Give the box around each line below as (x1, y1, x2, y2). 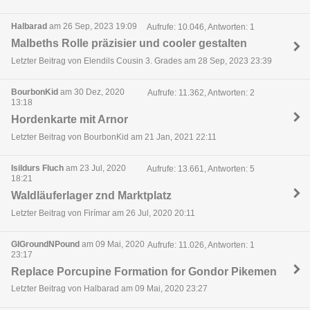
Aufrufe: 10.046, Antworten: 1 (146, 22, 255, 33)
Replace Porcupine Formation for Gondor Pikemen (11, 266, 277, 278)
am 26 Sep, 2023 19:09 (47, 21, 137, 32)
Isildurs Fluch (11, 163, 64, 174)
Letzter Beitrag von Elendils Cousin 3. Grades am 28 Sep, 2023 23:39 (11, 55, 272, 66)
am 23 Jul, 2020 (64, 163, 126, 174)
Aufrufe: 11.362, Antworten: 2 (147, 88, 255, 98)
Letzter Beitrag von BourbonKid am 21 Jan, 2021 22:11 (11, 131, 217, 142)
